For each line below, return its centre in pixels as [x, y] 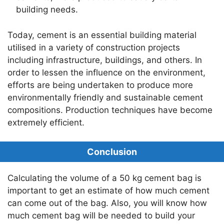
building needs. [47, 10]
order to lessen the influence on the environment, [106, 72]
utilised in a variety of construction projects [94, 47]
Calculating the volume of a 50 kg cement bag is [104, 178]
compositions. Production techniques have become [110, 110]
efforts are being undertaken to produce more [100, 85]
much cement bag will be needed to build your [101, 216]
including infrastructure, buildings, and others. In [105, 60]
